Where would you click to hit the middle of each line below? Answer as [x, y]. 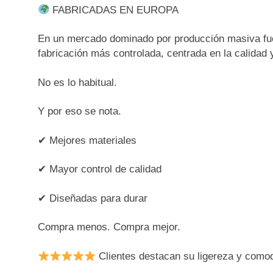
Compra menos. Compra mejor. [109, 227]
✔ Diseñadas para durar [93, 198]
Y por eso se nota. [80, 112]
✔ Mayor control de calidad [100, 169]
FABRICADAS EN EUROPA [114, 10]
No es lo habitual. [78, 82]
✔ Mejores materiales [87, 140]
